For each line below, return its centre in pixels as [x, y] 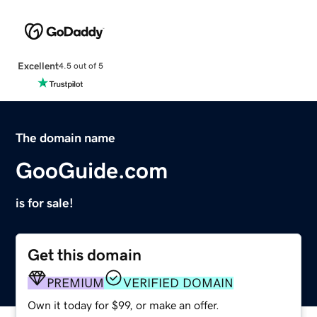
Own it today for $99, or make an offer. [124, 305]
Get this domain [85, 255]
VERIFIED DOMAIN [179, 283]
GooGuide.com [92, 170]
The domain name [66, 138]
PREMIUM [76, 283]
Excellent [38, 65]
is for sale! [45, 203]
